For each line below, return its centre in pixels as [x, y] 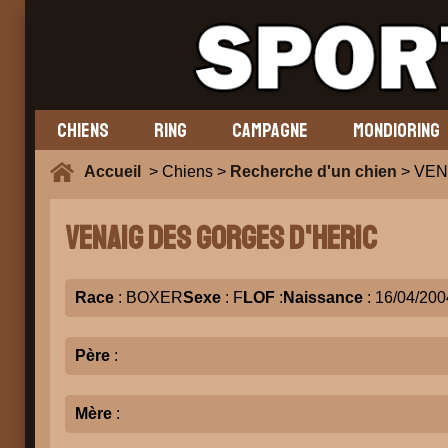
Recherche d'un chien [313, 171]
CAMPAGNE [269, 130]
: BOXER [148, 297]
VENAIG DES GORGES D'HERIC [221, 239]
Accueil [116, 171]
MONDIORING [396, 130]
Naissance [323, 297]
